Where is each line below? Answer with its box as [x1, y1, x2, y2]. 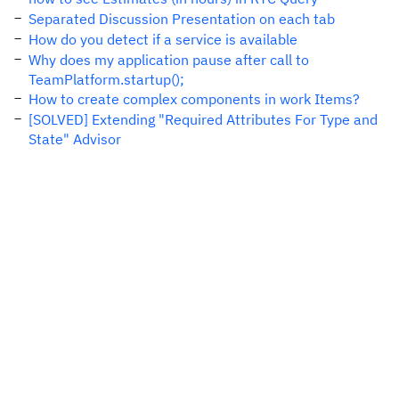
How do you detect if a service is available [28, 30, 297, 48]
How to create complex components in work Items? [28, 90, 360, 108]
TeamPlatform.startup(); [28, 70, 184, 88]
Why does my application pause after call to [28, 51, 309, 69]
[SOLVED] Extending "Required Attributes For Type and [28, 110, 378, 128]
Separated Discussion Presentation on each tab [28, 10, 335, 28]
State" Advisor [28, 130, 121, 148]
